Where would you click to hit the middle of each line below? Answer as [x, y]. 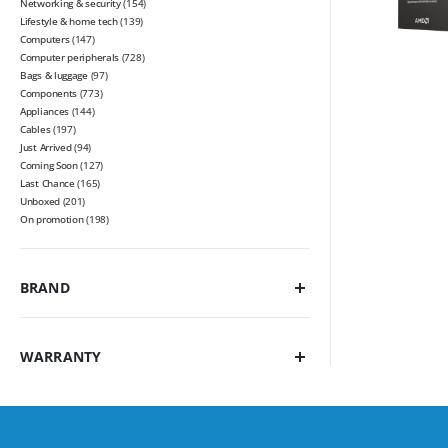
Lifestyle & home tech [69, 21]
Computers [45, 39]
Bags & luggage [54, 75]
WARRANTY [61, 357]
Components [48, 93]
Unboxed [40, 201]
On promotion [52, 219]
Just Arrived [46, 147]
